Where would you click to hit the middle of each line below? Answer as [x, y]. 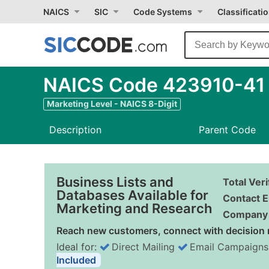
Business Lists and [115, 182]
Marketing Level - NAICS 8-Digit [112, 104]
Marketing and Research [134, 208]
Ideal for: [78, 247]
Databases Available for [132, 195]
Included [76, 260]
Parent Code [227, 130]
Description [75, 130]
